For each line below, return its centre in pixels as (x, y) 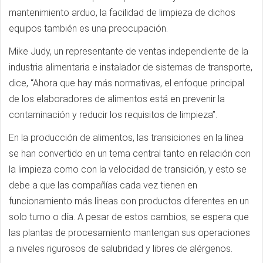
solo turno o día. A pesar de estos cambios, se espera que (129, 217)
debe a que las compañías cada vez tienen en (103, 185)
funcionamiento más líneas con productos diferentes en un (129, 201)
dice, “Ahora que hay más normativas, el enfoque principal (127, 83)
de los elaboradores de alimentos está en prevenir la (117, 99)
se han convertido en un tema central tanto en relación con (130, 154)
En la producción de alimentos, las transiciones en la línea (126, 138)
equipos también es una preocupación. (88, 28)
